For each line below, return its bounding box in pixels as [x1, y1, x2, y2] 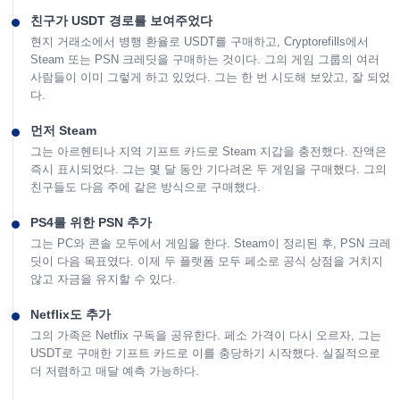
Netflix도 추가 [30, 306, 111, 321]
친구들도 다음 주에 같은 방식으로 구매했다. [30, 180, 261, 195]
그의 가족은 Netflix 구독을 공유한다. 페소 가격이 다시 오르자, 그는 [30, 328, 381, 342]
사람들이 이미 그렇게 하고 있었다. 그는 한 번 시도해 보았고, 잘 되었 [30, 71, 390, 85]
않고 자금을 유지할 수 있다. [30, 271, 176, 286]
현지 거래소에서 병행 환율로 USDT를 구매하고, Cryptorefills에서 [30, 35, 369, 49]
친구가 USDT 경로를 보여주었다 [30, 13, 212, 29]
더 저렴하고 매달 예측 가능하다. [30, 363, 199, 378]
